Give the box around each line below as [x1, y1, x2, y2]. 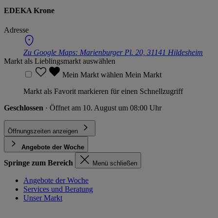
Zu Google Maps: [23, 48, 80, 56]
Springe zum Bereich [4, 158, 73, 167]
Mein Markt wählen [62, 70, 125, 79]
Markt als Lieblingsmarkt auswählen [4, 56, 115, 65]
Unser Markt [23, 193, 62, 202]
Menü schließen [92, 159, 137, 167]
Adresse [4, 25, 29, 34]
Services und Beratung [23, 184, 93, 193]
